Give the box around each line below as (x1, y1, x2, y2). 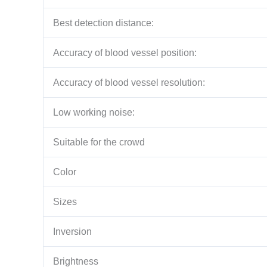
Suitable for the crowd (53, 136, 145, 147)
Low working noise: (53, 107, 135, 117)
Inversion (53, 226, 92, 237)
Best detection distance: (53, 17, 154, 28)
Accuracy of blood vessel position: (53, 47, 197, 58)
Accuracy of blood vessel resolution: (53, 77, 205, 88)
